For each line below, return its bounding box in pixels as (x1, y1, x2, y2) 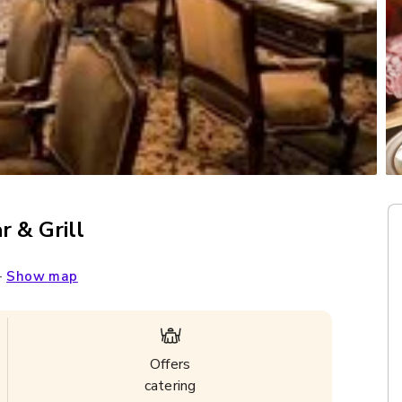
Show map (6, 267, 78, 285)
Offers (150, 354, 191, 374)
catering (144, 376, 197, 396)
